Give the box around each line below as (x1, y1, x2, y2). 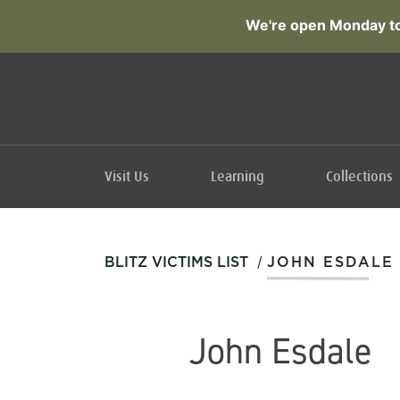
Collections (326, 169, 393, 185)
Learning (211, 169, 264, 185)
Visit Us (104, 169, 149, 185)
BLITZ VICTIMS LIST (104, 255, 248, 270)
